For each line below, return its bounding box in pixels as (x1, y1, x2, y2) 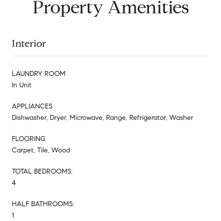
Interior (12, 37, 46, 50)
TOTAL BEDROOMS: (12, 167, 73, 176)
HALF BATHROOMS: (12, 199, 74, 208)
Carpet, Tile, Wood (12, 146, 70, 154)
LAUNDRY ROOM (12, 69, 66, 78)
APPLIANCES (12, 102, 52, 110)
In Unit (12, 80, 32, 89)
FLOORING (12, 134, 45, 143)
